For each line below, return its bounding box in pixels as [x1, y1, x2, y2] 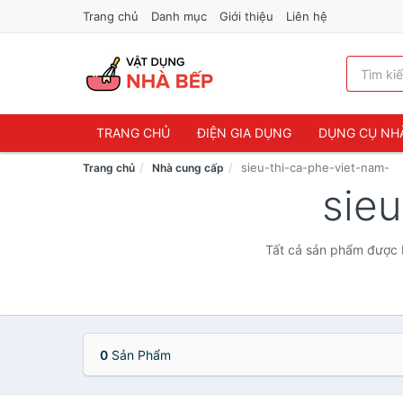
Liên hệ [286, 9, 327, 23]
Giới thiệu [219, 9, 273, 23]
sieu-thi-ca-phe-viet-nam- [241, 160, 390, 175]
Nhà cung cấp [152, 161, 224, 175]
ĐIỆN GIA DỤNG [197, 125, 291, 140]
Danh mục [151, 9, 207, 23]
